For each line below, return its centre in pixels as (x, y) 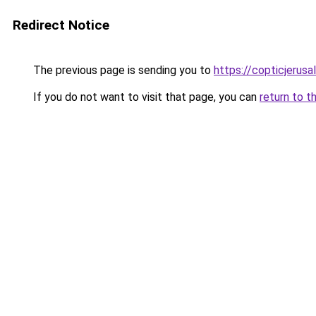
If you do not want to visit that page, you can (145, 97)
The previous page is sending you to (122, 70)
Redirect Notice (61, 25)
